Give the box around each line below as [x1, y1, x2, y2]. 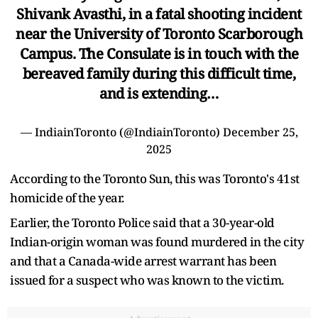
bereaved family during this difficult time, [22, 63, 296, 83]
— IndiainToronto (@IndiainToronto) [20, 124, 223, 140]
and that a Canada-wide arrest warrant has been [10, 252, 276, 269]
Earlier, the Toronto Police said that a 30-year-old [10, 214, 275, 231]
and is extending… [99, 83, 219, 103]
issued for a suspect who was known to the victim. [10, 271, 284, 288]
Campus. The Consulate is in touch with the [19, 43, 299, 63]
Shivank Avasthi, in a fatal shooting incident [16, 4, 302, 23]
